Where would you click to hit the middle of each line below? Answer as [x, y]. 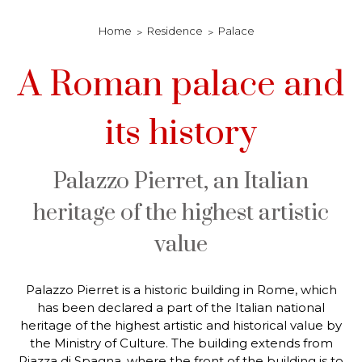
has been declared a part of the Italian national [181, 307]
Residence [175, 31]
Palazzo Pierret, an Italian [181, 181]
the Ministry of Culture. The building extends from [181, 343]
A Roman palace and [181, 85]
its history [181, 133]
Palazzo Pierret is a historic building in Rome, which [181, 290]
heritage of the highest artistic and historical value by [181, 325]
